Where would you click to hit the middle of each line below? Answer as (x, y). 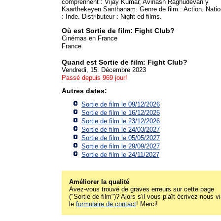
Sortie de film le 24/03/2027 (121, 129)
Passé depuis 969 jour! (94, 77)
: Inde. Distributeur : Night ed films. (112, 16)
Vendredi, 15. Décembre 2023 (104, 70)
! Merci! (147, 204)
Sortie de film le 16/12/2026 (121, 112)
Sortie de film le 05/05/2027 (121, 138)
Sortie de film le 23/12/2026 (121, 121)
